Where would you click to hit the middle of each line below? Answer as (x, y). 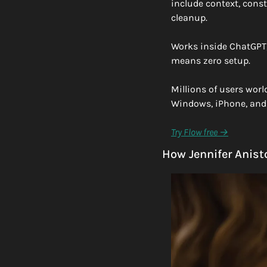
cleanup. (189, 17)
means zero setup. (211, 60)
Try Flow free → (200, 132)
